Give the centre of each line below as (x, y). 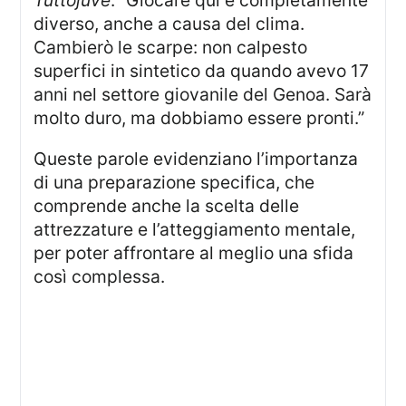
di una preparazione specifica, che (174, 183)
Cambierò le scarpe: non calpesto (171, 48)
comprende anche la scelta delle (167, 206)
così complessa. (100, 277)
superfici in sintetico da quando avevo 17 (202, 71)
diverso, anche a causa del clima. (169, 24)
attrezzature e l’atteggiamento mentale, (195, 230)
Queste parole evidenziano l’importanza (41, 159)
